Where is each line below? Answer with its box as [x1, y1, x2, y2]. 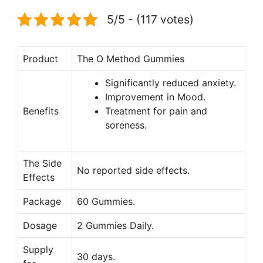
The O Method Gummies [77, 52, 184, 65]
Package [23, 195, 61, 207]
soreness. [105, 119, 147, 131]
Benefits [23, 104, 59, 117]
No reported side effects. [77, 164, 190, 176]
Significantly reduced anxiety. [105, 76, 236, 89]
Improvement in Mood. [105, 90, 205, 103]
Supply [23, 243, 53, 255]
